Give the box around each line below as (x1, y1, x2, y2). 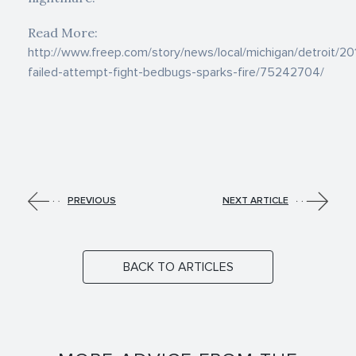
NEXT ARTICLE (222, 195, 288, 207)
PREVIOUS (68, 195, 116, 207)
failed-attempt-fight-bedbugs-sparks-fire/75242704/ (28, 64, 324, 80)
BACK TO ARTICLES (122, 259, 234, 275)
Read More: (28, 25, 98, 41)
